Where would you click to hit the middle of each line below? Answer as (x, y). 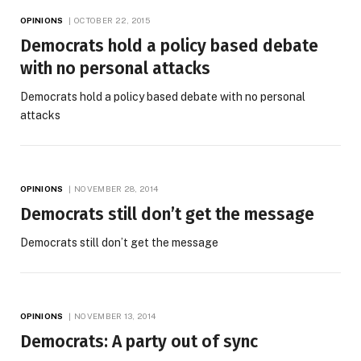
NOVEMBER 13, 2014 (115, 316)
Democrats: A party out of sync (139, 342)
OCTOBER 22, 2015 (112, 21)
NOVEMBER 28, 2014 (116, 189)
